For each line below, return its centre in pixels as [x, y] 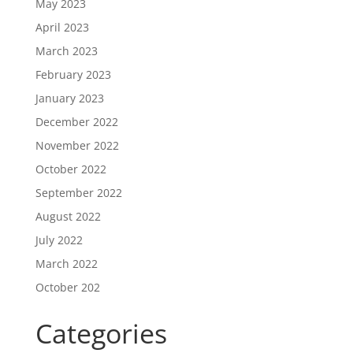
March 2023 [66, 51]
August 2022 [68, 216]
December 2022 [76, 122]
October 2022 [71, 169]
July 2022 [59, 240]
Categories [101, 333]
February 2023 [73, 74]
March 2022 [66, 264]
